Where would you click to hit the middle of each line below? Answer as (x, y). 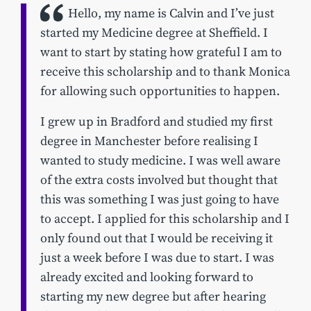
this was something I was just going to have (160, 200)
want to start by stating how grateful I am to (161, 52)
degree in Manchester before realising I (149, 141)
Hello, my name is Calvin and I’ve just (171, 14)
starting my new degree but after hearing (153, 297)
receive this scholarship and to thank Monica (165, 72)
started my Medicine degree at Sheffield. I (154, 33)
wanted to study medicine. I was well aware (160, 161)
